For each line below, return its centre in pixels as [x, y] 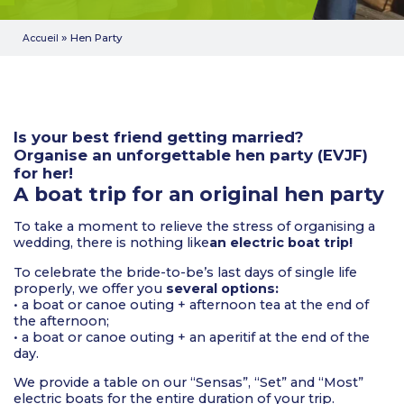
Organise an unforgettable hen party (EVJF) [191, 155]
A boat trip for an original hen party [199, 194]
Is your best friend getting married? [159, 137]
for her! [43, 173]
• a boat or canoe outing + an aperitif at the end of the [192, 337]
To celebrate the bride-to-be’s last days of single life [185, 272]
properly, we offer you [90, 288]
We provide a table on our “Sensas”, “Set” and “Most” [188, 383]
